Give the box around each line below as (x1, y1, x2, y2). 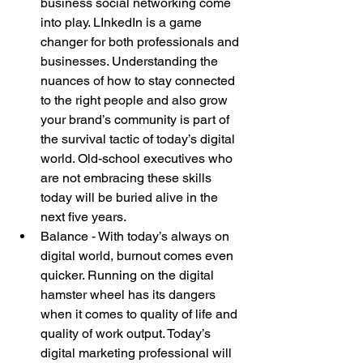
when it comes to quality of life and (41, 306, 241, 322)
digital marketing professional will (41, 345, 235, 361)
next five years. (41, 209, 132, 224)
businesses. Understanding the (41, 53, 221, 69)
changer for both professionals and (41, 34, 242, 49)
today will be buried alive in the (41, 190, 221, 205)
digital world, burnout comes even (41, 248, 237, 263)
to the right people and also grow (41, 92, 231, 108)
